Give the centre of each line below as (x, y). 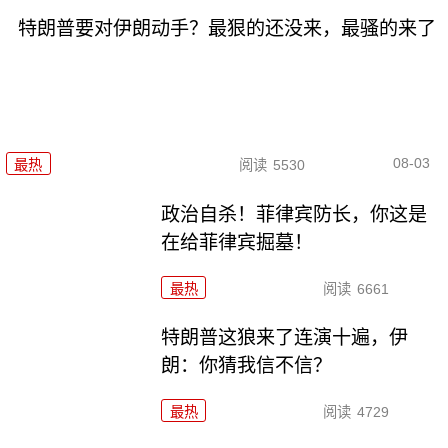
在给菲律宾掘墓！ (237, 242)
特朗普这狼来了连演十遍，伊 (285, 338)
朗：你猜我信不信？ (247, 366)
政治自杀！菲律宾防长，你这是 (294, 214)
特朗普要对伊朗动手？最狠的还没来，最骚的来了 (226, 29)
